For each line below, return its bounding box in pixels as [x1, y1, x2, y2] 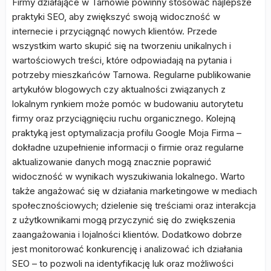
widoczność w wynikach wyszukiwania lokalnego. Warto [12, 171, 245, 182]
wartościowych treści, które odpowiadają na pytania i [12, 54, 232, 66]
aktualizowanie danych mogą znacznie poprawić [12, 156, 212, 168]
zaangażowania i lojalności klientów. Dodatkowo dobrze [12, 229, 242, 240]
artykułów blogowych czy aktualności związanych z [12, 83, 226, 95]
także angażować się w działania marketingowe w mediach [12, 185, 257, 197]
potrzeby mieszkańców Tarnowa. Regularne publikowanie [12, 69, 251, 80]
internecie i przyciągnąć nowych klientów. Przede [12, 25, 217, 37]
